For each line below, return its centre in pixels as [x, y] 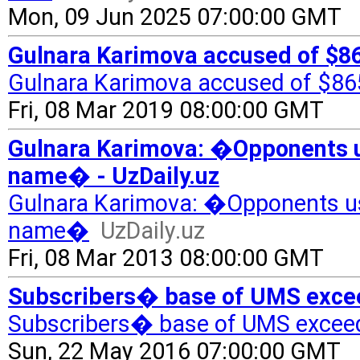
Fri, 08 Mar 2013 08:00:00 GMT [166, 258]
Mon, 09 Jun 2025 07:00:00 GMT [175, 17]
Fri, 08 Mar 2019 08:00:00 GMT [166, 110]
